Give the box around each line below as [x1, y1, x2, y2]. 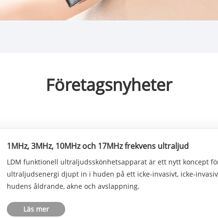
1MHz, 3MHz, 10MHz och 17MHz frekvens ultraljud [7, 140, 189, 151]
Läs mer [23, 204, 49, 214]
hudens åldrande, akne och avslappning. [7, 181, 140, 191]
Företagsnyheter [45, 73, 172, 96]
